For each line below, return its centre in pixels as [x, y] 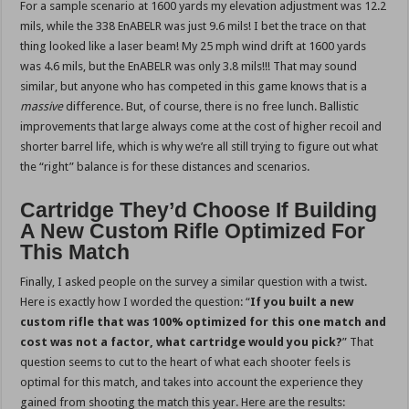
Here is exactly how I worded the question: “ [136, 302]
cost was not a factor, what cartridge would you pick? [182, 342]
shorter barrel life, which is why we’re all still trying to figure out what [199, 147]
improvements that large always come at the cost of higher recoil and [201, 127]
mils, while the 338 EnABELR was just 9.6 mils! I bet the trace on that [194, 26]
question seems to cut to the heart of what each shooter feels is [186, 362]
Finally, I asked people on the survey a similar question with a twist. [194, 282]
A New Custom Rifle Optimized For [193, 231]
